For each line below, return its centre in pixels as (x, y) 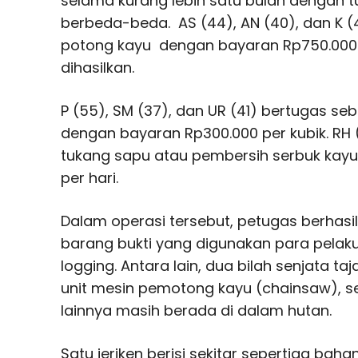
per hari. (89, 177)
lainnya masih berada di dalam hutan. (196, 310)
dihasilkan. (97, 67)
